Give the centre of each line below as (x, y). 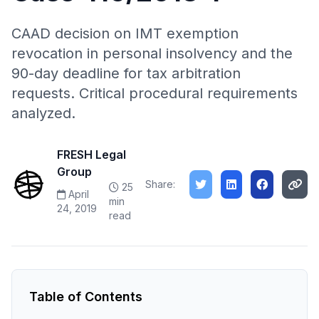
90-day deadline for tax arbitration (126, 73)
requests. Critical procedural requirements (155, 93)
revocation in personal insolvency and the (152, 53)
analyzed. (43, 113)
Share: (160, 184)
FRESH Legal (91, 155)
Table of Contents (86, 297)
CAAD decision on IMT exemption (125, 33)
